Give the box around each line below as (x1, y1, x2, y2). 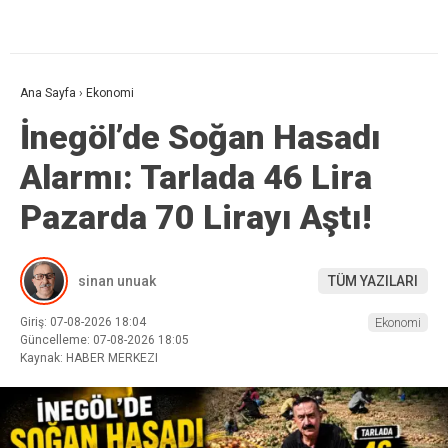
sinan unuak (78, 272, 156, 289)
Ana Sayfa (20, 86, 76, 101)
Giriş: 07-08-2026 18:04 (20, 315, 146, 330)
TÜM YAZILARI (328, 272, 418, 289)
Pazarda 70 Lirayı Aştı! (20, 197, 371, 238)
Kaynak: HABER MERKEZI (20, 351, 158, 366)
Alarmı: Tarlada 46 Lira (20, 157, 372, 198)
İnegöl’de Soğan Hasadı (20, 117, 381, 158)
